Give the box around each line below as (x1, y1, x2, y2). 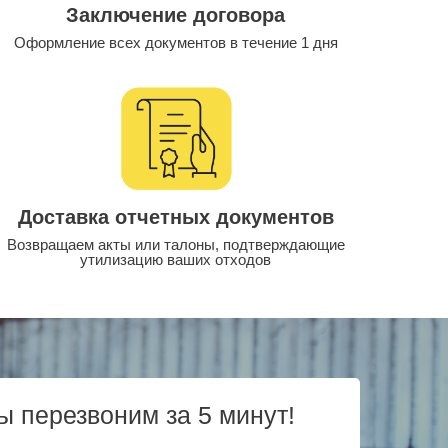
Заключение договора (66, 3, 286, 26)
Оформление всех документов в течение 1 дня (13, 33, 338, 51)
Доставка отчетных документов (17, 206, 334, 229)
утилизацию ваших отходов (80, 251, 272, 269)
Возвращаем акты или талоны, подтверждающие (6, 236, 345, 254)
